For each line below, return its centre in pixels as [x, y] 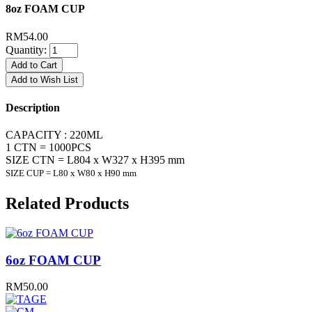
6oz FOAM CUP [53, 260]
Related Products [67, 203]
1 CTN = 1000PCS [48, 148]
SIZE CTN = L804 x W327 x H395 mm [95, 160]
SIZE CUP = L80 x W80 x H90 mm [71, 173]
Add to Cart [34, 65]
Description [33, 107]
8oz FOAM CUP [45, 9]
